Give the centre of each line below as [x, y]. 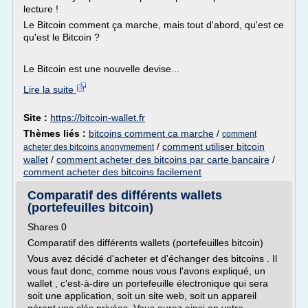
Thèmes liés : [56, 133]
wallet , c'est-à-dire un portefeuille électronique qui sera [148, 283]
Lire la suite [50, 89]
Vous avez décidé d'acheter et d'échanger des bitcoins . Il [152, 258]
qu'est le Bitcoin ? [62, 37]
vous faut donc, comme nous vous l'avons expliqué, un [146, 271]
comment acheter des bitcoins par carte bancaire [163, 159]
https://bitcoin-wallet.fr [98, 118]
